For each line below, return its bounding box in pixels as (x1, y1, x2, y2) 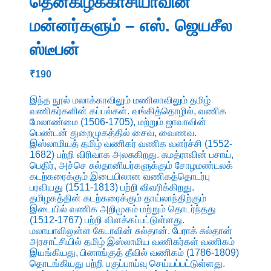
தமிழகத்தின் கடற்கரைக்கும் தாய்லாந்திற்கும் (29, 192, 206, 203)
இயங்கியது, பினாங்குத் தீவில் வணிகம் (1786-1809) (29, 247, 239, 258)
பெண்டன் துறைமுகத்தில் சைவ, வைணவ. (29, 127, 197, 138)
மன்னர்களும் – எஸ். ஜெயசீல (29, 16, 232, 35)
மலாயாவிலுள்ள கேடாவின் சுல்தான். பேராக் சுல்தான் (29, 225, 232, 236)
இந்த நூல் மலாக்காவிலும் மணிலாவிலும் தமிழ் (29, 94, 211, 105)
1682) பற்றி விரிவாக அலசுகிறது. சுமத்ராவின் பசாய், (29, 149, 233, 160)
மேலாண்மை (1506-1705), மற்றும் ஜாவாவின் (29, 116, 206, 127)
